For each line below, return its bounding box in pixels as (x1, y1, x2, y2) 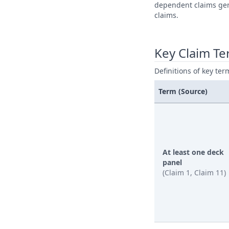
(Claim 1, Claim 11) (163, 168, 226, 177)
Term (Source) (158, 86, 208, 96)
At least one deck (163, 147, 224, 157)
